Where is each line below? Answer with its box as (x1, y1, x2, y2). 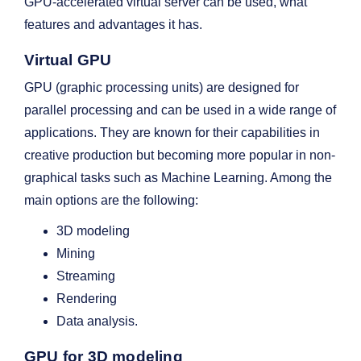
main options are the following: (24, 193, 198, 208)
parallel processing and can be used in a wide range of (24, 103, 336, 118)
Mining (56, 247, 95, 261)
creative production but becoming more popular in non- (24, 148, 335, 163)
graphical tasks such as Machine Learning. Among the (24, 171, 332, 185)
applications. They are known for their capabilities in (24, 126, 320, 140)
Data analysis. (56, 314, 138, 329)
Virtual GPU (24, 52, 112, 69)
